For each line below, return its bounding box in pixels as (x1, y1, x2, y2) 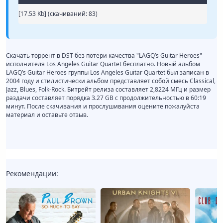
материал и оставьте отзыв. (6, 111, 88, 119)
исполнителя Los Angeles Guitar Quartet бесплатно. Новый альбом (6, 60, 200, 69)
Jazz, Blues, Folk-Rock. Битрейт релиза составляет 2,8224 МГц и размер (6, 85, 211, 94)
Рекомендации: (6, 169, 58, 179)
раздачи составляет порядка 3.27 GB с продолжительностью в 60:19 (6, 94, 206, 103)
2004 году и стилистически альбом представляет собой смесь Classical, (6, 77, 216, 86)
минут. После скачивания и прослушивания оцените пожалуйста (6, 102, 200, 111)
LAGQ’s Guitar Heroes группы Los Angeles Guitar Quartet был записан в (6, 68, 209, 77)
